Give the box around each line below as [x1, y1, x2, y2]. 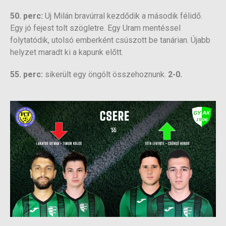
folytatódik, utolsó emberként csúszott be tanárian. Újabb [10, 35, 210, 45]
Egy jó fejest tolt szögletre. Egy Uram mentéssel [10, 23, 181, 33]
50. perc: [10, 11, 45, 21]
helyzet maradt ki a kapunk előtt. [10, 47, 123, 58]
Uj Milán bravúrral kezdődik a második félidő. [45, 11, 202, 21]
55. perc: [10, 70, 43, 80]
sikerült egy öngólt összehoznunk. [43, 70, 168, 80]
